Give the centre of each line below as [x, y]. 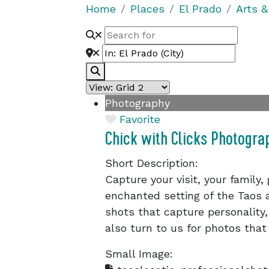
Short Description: [152, 163]
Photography [138, 103]
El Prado [200, 9]
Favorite [140, 119]
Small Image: [139, 254]
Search [116, 71]
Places [147, 9]
